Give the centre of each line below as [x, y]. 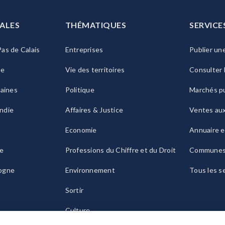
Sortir [74, 190]
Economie [81, 130]
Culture [78, 210]
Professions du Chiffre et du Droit [120, 150]
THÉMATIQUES [95, 25]
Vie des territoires [95, 70]
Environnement [90, 170]
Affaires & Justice [94, 110]
